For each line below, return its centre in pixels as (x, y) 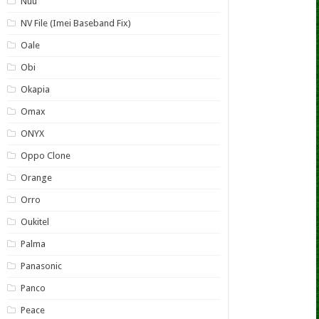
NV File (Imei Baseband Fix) (75, 23)
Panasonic (41, 266)
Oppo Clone (45, 156)
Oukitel (35, 222)
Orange (36, 178)
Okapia (35, 90)
